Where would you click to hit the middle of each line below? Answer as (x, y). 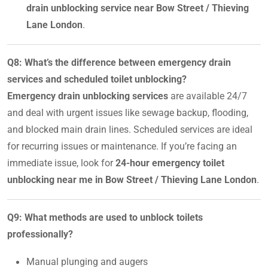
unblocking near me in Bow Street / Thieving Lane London (132, 179)
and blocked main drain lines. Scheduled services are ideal (130, 129)
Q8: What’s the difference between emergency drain (119, 62)
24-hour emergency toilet (170, 163)
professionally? (40, 234)
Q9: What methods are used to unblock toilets (105, 217)
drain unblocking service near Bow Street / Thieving (138, 8)
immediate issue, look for (61, 163)
